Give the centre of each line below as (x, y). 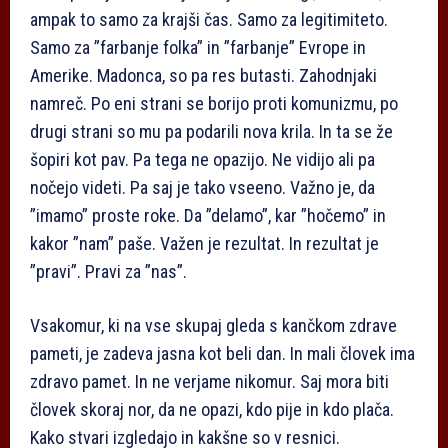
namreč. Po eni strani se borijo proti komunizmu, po (214, 104)
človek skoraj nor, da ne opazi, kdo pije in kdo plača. (212, 410)
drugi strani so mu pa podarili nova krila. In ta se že (211, 132)
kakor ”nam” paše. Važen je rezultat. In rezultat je (204, 244)
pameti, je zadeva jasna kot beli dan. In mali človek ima (222, 354)
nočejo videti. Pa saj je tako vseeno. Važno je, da (202, 188)
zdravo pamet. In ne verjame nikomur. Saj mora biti (209, 382)
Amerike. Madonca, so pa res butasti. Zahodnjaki (203, 76)
